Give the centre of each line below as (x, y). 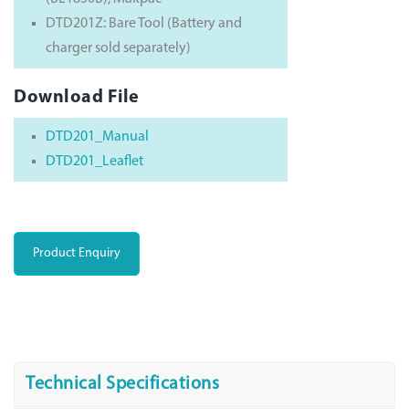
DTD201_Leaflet (94, 161)
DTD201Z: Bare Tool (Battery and (144, 23)
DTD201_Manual (97, 136)
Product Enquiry (77, 253)
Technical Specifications (122, 384)
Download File (77, 97)
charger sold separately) (118, 48)
